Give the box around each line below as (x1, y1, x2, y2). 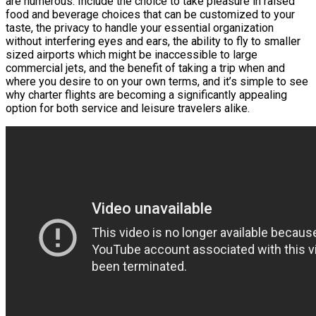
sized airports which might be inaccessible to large (6, 47, 257, 61)
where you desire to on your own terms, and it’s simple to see (6, 74, 308, 88)
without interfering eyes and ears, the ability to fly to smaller (6, 34, 300, 48)
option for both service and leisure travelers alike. (6, 101, 250, 115)
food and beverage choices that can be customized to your (6, 7, 295, 21)
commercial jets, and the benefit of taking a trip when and (6, 61, 285, 75)
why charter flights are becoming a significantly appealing (6, 87, 287, 102)
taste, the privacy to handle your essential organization (6, 20, 274, 35)
